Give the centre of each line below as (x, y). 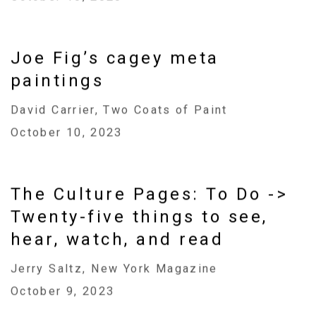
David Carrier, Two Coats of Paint (119, 110)
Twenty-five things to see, (139, 217)
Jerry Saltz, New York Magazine (114, 269)
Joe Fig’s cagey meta (115, 58)
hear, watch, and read (117, 239)
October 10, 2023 (67, 133)
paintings (57, 81)
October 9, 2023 (63, 291)
